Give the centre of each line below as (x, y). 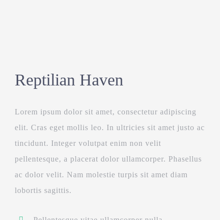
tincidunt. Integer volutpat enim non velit (88, 143)
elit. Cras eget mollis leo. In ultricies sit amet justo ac (110, 128)
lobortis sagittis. (43, 191)
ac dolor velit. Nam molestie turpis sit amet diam (101, 175)
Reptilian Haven (69, 80)
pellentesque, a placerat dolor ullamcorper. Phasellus (108, 159)
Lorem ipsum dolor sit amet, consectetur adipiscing (105, 112)
